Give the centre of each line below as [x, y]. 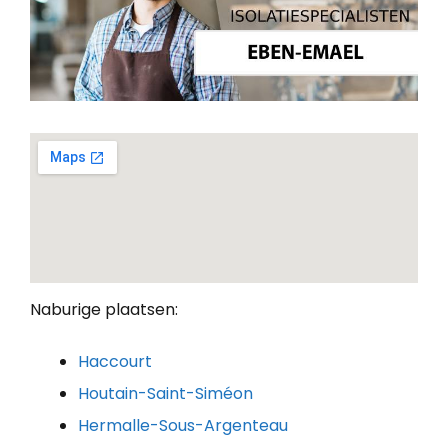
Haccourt [115, 361]
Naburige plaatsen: [104, 309]
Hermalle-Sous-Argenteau [183, 425]
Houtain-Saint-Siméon [165, 393]
